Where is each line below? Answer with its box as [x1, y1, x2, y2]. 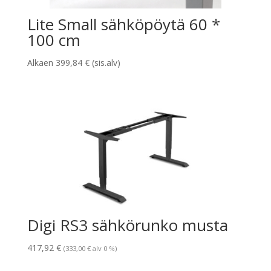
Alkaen [27, 57, 56, 69]
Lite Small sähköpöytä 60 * [27, 13, 220, 36]
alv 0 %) [90, 244, 117, 253]
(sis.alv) [89, 57, 120, 69]
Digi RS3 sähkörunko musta [27, 214, 228, 237]
